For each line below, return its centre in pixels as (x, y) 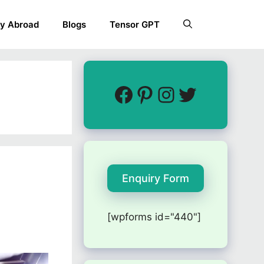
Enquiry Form (156, 179)
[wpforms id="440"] (154, 217)
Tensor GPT (135, 24)
